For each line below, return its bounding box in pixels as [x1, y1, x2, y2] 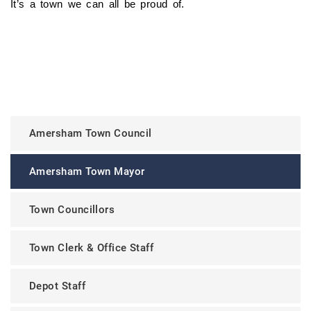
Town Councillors [29, 203, 115, 216]
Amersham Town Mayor [29, 165, 145, 178]
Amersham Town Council [29, 126, 152, 140]
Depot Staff [29, 279, 85, 292]
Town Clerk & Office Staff [29, 241, 154, 254]
